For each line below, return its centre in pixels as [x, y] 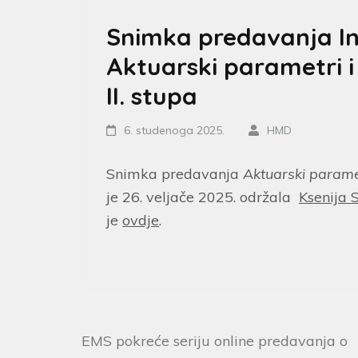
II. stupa [152, 95]
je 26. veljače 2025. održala [203, 197]
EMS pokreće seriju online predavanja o [215, 340]
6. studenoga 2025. [175, 130]
